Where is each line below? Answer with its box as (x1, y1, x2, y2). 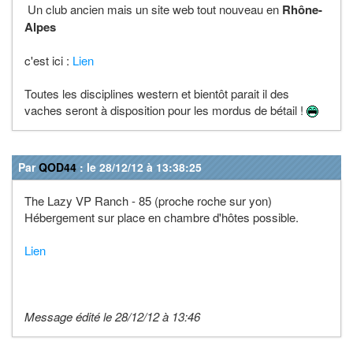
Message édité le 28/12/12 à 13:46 (24, 307, 200, 325)
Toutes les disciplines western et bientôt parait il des (24, 84, 289, 102)
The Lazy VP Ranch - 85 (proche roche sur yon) (24, 191, 272, 209)
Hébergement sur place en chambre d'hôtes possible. (24, 208, 299, 225)
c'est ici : (24, 51, 72, 69)
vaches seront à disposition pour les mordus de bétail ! (24, 101, 307, 118)
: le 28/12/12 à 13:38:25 (76, 158, 202, 175)
